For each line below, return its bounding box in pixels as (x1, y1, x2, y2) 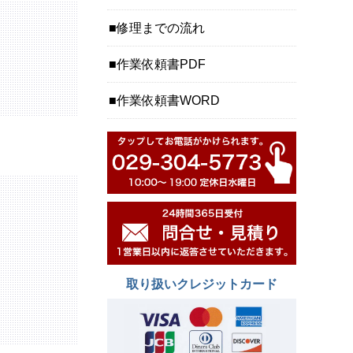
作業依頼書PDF (117, 57, 206, 71)
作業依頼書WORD (117, 93, 220, 107)
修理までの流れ (117, 20, 205, 35)
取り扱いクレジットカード (126, 277, 277, 292)
